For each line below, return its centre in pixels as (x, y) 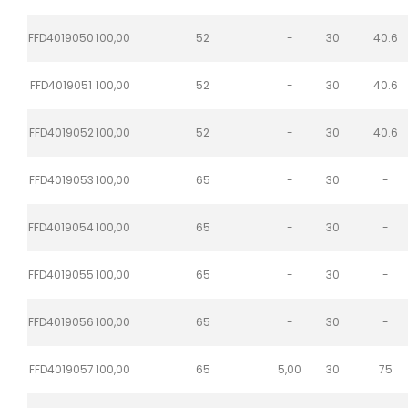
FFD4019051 (61, 85)
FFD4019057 (61, 369)
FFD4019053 (61, 179)
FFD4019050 (61, 37)
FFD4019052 (61, 132)
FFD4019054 (61, 227)
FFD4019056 (61, 321)
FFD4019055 (61, 274)
